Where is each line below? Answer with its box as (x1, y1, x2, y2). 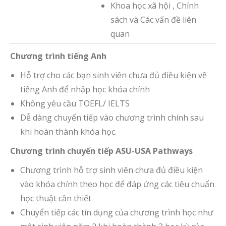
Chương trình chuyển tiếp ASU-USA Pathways (10, 145, 193, 156)
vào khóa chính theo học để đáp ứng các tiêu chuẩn (20, 178, 214, 190)
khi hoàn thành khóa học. (20, 126, 117, 137)
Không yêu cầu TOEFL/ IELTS (20, 97, 130, 109)
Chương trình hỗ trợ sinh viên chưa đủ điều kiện (20, 164, 203, 176)
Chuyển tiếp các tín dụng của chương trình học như (20, 206, 213, 218)
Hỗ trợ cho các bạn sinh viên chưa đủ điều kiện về (20, 69, 207, 81)
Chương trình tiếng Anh (10, 50, 106, 62)
